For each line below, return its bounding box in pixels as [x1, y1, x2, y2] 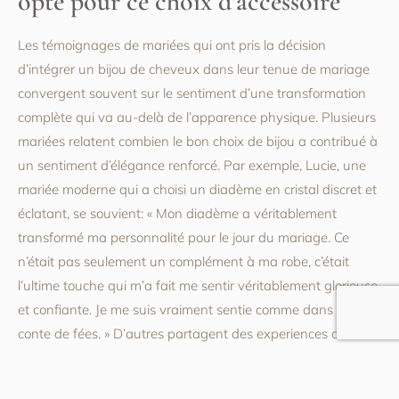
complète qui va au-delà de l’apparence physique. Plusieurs [18, 109, 376, 126]
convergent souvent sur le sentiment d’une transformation [18, 85, 366, 102]
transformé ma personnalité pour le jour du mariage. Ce [18, 229, 349, 247]
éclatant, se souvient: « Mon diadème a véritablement [18, 205, 337, 223]
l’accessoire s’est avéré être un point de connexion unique [18, 349, 361, 367]
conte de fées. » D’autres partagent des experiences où [18, 325, 346, 343]
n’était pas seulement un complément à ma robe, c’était [18, 253, 349, 271]
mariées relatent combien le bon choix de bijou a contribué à [18, 133, 378, 151]
